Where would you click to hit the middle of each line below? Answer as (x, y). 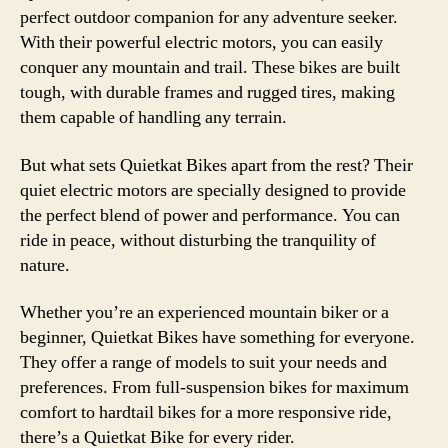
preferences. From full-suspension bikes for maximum (214, 387)
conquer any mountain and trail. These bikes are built (210, 67)
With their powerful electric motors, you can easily (201, 42)
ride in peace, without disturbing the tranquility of (198, 240)
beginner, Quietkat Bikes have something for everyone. (217, 337)
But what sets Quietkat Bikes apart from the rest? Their (216, 165)
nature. (45, 265)
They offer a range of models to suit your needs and (203, 362)
